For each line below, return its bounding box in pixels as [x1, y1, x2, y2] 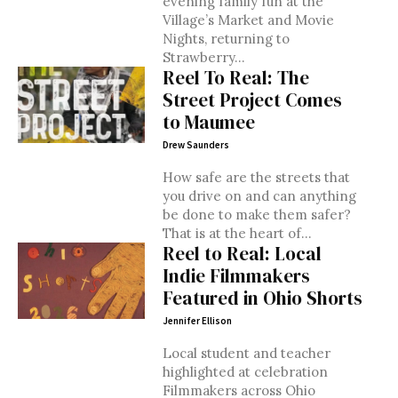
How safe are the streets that [162, 169, 350, 186]
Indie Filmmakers [162, 263, 310, 289]
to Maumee [162, 109, 255, 135]
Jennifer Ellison [162, 314, 232, 327]
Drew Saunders [162, 139, 229, 151]
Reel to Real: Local [162, 241, 322, 267]
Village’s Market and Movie [162, 12, 334, 28]
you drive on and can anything [162, 187, 356, 204]
